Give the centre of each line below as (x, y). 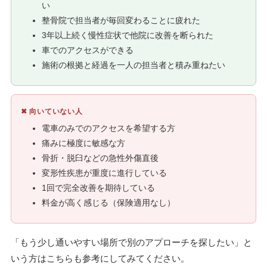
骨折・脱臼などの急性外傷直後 (100, 159)
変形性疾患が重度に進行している (104, 173)
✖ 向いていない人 (52, 112)
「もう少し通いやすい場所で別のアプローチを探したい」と (131, 243)
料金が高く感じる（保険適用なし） (108, 203)
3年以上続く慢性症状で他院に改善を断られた (128, 36)
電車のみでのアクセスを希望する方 (108, 129)
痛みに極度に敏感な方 (83, 144)
